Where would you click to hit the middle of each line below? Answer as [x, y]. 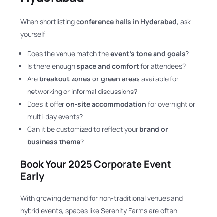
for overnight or [171, 104]
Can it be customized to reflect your [84, 129]
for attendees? [163, 66]
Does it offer [47, 104]
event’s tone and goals [148, 53]
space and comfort [108, 66]
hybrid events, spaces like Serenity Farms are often [99, 210]
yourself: [34, 34]
